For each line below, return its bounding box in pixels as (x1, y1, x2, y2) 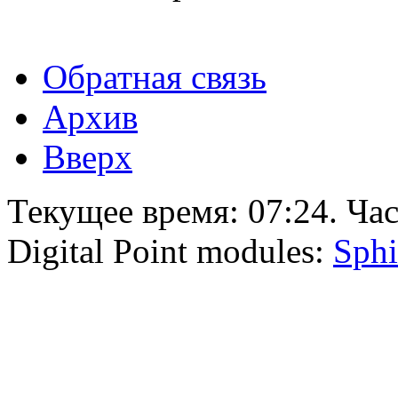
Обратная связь (43, 57, 267, 96)
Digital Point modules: (7, 231, 333, 270)
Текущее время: (7, 191, 248, 230)
